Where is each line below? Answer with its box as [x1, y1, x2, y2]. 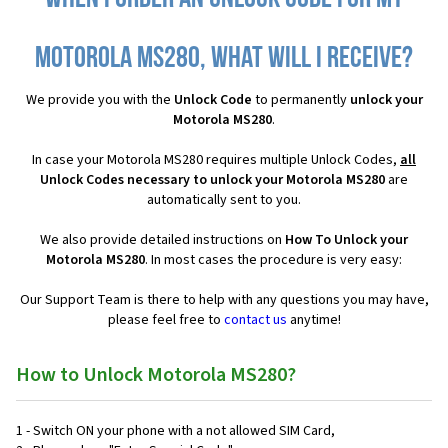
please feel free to [107, 309, 224, 330]
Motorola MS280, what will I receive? [35, 43, 413, 75]
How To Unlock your [285, 229, 408, 250]
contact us [223, 309, 287, 330]
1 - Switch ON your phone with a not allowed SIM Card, [16, 420, 335, 441]
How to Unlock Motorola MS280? [16, 360, 296, 389]
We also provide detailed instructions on [40, 229, 285, 250]
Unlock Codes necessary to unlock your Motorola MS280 [40, 169, 385, 190]
